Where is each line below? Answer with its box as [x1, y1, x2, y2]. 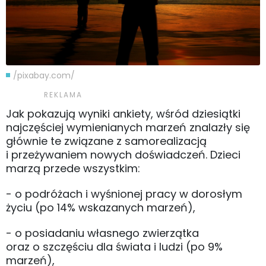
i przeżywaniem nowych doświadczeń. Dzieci [6, 147, 240, 162]
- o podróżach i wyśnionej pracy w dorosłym [6, 186, 242, 201]
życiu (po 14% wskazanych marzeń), [6, 199, 198, 215]
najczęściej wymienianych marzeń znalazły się [6, 119, 250, 135]
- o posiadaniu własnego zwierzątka [6, 225, 199, 240]
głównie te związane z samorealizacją [6, 133, 207, 148]
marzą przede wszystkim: [6, 160, 143, 176]
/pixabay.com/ [13, 69, 75, 81]
